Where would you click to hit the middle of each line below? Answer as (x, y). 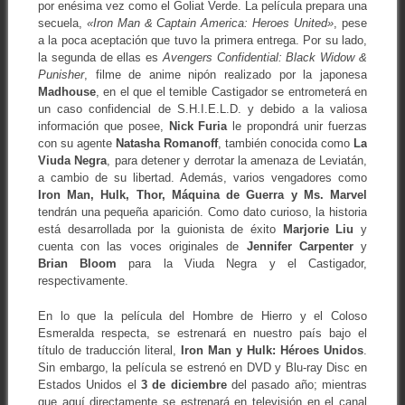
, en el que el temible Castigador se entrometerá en (231, 92)
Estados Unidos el (89, 384)
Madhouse (66, 92)
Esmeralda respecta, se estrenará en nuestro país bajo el (202, 333)
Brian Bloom (77, 264)
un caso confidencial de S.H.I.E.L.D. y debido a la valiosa (202, 109)
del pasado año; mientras (297, 384)
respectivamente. (83, 281)
